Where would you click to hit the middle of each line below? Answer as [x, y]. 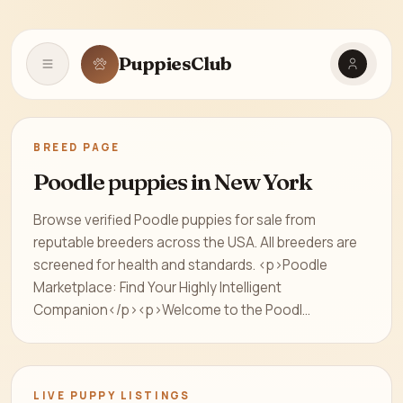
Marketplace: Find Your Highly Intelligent [157, 287]
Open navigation [100, 73]
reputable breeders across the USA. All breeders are [195, 242]
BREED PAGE [77, 147]
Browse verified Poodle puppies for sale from [175, 219]
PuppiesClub [175, 64]
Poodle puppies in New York [173, 181]
